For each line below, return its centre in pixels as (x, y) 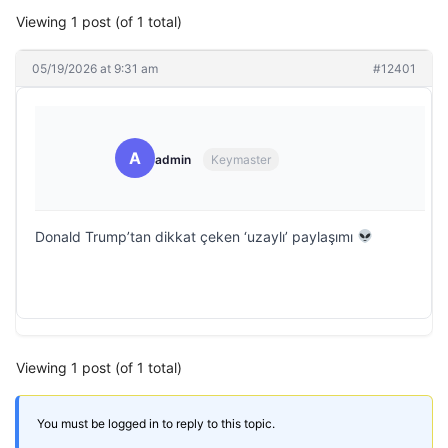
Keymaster (241, 160)
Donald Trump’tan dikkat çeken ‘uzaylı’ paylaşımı (196, 236)
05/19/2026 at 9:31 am (95, 68)
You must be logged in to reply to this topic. (156, 423)
